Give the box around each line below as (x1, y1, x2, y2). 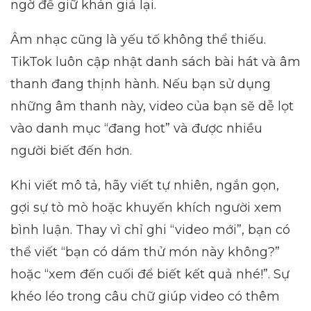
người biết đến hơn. (10, 142, 132, 158)
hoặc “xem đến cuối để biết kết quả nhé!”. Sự (10, 266, 289, 282)
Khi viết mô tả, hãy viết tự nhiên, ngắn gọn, (10, 177, 279, 193)
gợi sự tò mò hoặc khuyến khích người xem (10, 199, 282, 215)
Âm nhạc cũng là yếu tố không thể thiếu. (10, 31, 266, 47)
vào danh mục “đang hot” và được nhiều (10, 120, 262, 136)
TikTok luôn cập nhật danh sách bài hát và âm (10, 53, 301, 69)
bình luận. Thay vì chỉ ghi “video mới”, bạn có (10, 221, 290, 237)
